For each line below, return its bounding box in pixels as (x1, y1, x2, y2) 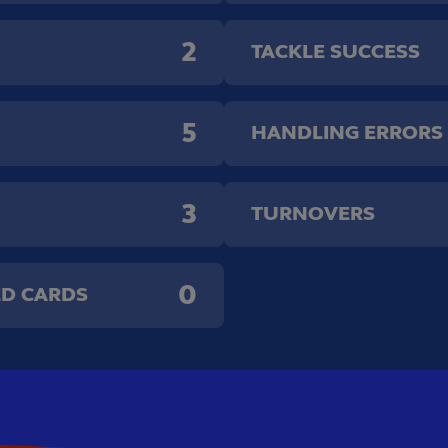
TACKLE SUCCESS (251, 39, 420, 64)
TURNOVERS (251, 201, 375, 226)
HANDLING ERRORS (251, 120, 443, 145)
